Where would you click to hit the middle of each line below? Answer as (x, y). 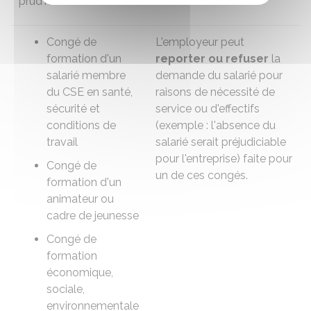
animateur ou (80, 199)
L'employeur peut (200, 42)
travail (62, 142)
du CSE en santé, (90, 92)
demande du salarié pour (219, 75)
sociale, (66, 289)
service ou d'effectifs (208, 109)
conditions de (81, 125)
